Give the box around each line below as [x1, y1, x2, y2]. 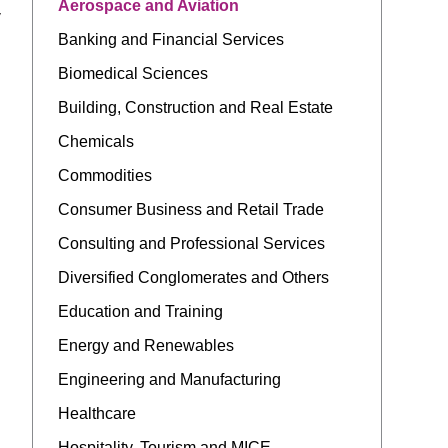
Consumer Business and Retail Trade [57, 200, 324, 218]
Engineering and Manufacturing [57, 370, 281, 388]
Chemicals [57, 132, 134, 150]
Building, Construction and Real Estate [57, 98, 333, 116]
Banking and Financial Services [57, 30, 284, 48]
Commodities [57, 166, 152, 184]
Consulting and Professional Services [57, 234, 325, 252]
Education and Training [57, 302, 223, 320]
